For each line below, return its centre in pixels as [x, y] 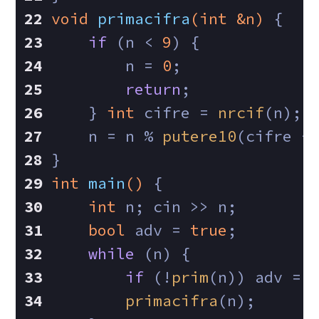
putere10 [200, 136]
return [153, 89]
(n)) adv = [260, 277]
